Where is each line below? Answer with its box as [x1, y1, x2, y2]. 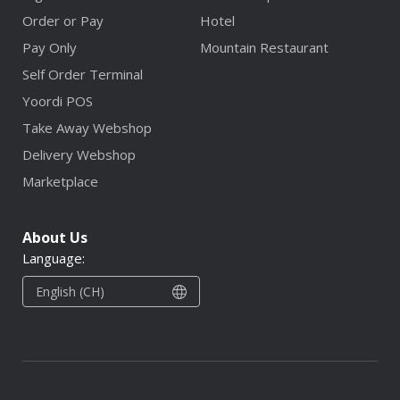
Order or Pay [22, 12, 104, 30]
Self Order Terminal [22, 65, 143, 84]
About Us [22, 228, 87, 248]
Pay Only [22, 38, 77, 57]
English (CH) [36, 283, 104, 301]
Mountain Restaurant [200, 38, 329, 57]
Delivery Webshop [22, 146, 136, 164]
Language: [22, 249, 85, 268]
